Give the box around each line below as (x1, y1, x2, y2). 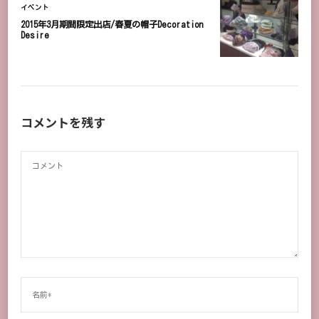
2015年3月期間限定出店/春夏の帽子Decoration (21, 19, 204, 28)
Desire (21, 30, 49, 39)
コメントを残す (21, 113, 108, 131)
